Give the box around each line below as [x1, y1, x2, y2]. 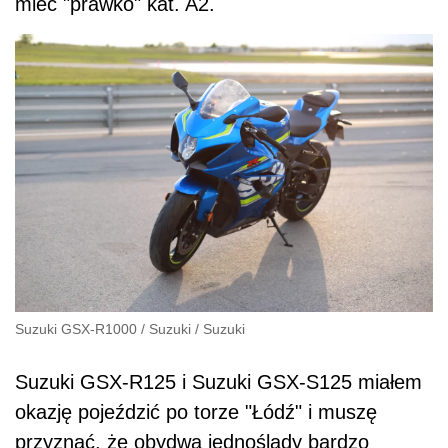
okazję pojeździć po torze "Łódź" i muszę [15, 400, 377, 423]
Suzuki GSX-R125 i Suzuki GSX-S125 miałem [15, 370, 422, 393]
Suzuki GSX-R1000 [15, 320, 137, 337]
